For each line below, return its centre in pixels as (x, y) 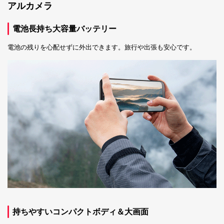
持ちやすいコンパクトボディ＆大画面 (80, 212)
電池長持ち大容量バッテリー (64, 28)
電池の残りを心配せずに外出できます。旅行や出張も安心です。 (102, 47)
